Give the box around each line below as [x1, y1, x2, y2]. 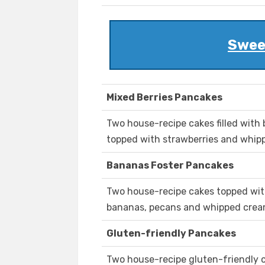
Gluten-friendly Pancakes [106, 228, 236, 240]
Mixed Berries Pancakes [106, 92, 222, 104]
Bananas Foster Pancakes [106, 160, 234, 172]
